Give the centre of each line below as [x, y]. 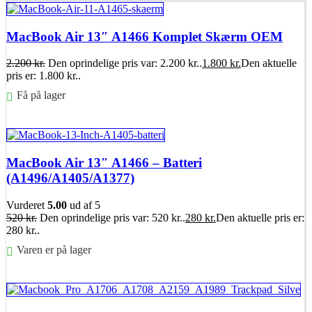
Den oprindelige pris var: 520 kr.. [112, 217]
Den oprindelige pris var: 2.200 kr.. [125, 63]
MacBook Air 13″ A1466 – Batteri [104, 163]
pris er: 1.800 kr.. [44, 76]
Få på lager [41, 95]
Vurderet [27, 205]
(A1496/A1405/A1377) [70, 178]
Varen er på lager [54, 249]
